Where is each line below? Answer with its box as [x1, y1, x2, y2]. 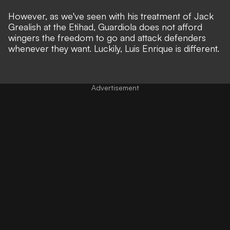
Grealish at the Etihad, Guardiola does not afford [8, 21, 202, 32]
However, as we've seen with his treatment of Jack [8, 10, 214, 22]
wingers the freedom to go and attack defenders [8, 31, 206, 43]
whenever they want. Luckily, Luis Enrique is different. [8, 42, 219, 54]
